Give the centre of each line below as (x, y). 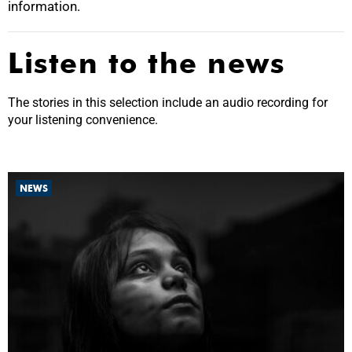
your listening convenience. (83, 119)
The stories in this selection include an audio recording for (168, 102)
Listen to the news (146, 62)
